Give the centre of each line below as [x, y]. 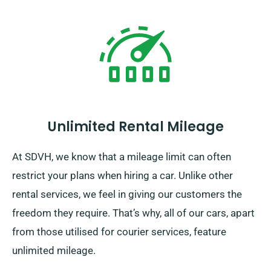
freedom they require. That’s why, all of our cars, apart [133, 213]
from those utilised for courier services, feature [119, 232]
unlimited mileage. [54, 251]
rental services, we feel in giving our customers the [127, 194]
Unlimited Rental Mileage [135, 127]
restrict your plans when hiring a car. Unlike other [122, 176]
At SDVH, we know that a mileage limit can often [122, 157]
